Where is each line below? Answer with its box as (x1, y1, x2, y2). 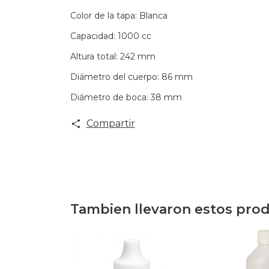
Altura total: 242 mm (70, 51, 156, 62)
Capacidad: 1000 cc (70, 31, 151, 41)
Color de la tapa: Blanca (70, 10, 168, 21)
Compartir (86, 118, 135, 129)
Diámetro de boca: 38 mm (70, 92, 182, 103)
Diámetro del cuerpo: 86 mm (70, 71, 193, 82)
